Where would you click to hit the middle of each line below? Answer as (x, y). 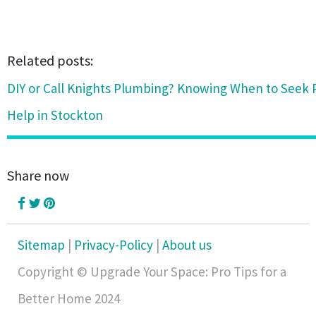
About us (187, 245)
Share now (38, 175)
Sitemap (41, 245)
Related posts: (50, 60)
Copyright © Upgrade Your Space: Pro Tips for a (152, 272)
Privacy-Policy (114, 245)
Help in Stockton (55, 115)
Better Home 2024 (69, 298)
